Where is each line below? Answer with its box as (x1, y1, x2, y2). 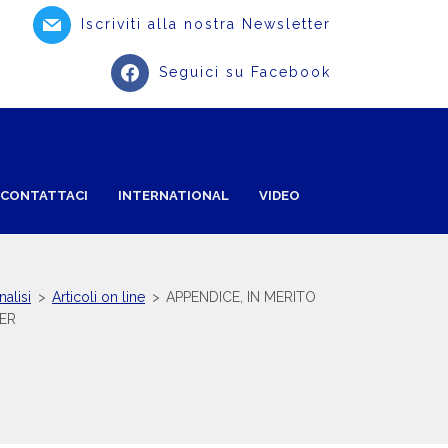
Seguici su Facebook (159, 63, 331, 80)
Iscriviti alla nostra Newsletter (81, 15, 331, 32)
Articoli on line (52, 289, 145, 305)
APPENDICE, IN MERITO (166, 289, 316, 305)
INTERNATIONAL (118, 188, 229, 203)
